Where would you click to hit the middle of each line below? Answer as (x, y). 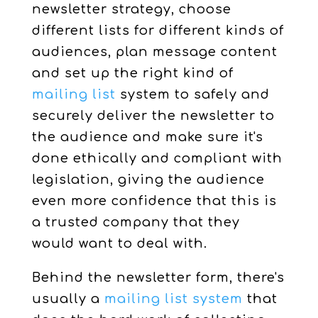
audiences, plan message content (154, 52)
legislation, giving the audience (148, 180)
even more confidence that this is (154, 201)
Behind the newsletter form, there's (158, 278)
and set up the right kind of (132, 73)
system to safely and (192, 94)
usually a (68, 299)
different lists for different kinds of (158, 31)
